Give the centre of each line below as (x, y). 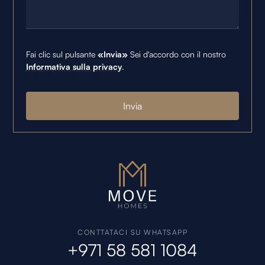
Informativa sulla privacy (74, 66)
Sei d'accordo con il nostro (177, 54)
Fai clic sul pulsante (62, 54)
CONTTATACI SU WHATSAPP (132, 232)
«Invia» (112, 54)
